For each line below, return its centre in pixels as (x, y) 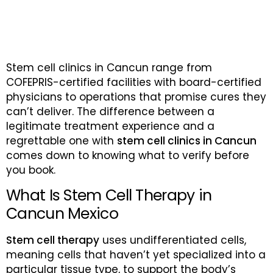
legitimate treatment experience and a (110, 126)
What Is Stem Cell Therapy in (109, 195)
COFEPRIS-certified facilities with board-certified (134, 83)
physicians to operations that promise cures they (136, 97)
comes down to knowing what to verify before (128, 156)
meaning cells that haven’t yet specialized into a (136, 254)
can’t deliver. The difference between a (110, 112)
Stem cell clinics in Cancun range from (109, 68)
